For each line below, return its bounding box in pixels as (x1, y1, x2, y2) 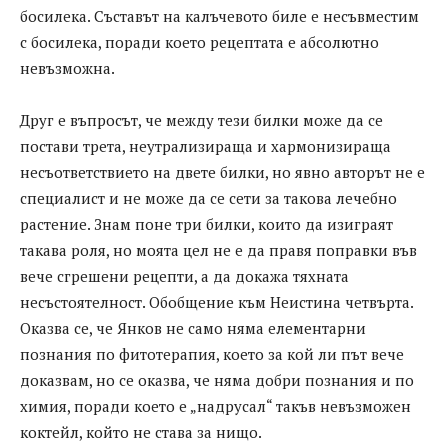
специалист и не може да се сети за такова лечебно (20, 187, 397, 208)
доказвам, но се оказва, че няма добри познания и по (20, 369, 414, 390)
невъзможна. (20, 57, 115, 78)
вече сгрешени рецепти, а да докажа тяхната (20, 265, 349, 286)
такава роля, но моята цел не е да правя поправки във (20, 239, 417, 260)
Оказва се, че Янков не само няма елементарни (20, 317, 366, 338)
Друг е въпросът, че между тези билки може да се (20, 109, 383, 130)
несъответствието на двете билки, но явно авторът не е (20, 161, 425, 182)
